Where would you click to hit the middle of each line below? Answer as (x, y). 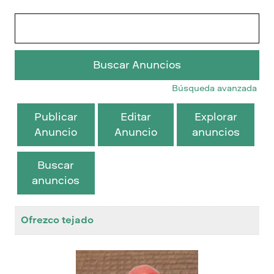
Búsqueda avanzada (214, 89)
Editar (136, 117)
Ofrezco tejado (57, 220)
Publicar (56, 117)
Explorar (216, 117)
